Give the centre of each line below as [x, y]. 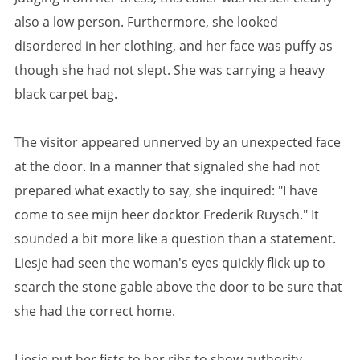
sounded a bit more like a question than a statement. [175, 238]
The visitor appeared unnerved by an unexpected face [178, 142]
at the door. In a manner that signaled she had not [167, 166]
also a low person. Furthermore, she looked [146, 21]
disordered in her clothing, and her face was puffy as [174, 45]
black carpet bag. [66, 94]
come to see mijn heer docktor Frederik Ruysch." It [167, 214]
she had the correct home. [95, 311]
